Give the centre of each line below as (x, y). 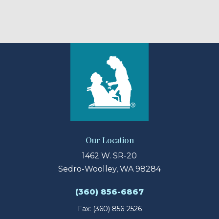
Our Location (109, 140)
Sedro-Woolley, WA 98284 (109, 169)
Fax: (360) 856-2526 (109, 209)
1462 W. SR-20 (109, 156)
